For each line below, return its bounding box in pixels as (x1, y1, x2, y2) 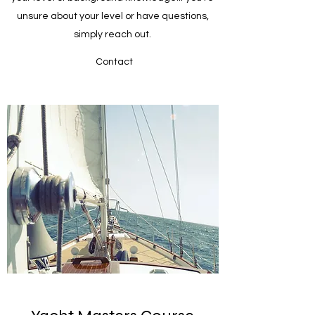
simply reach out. (74, 30, 151, 40)
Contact (96, 57, 133, 67)
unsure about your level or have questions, (16, 11, 209, 22)
